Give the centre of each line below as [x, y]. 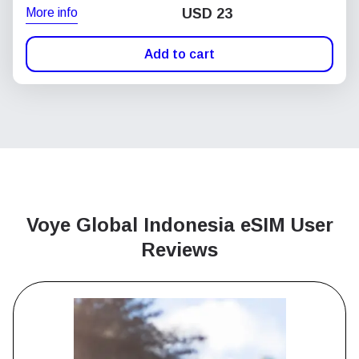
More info [52, 12]
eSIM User [286, 225]
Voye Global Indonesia [133, 225]
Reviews [179, 250]
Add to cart [179, 54]
